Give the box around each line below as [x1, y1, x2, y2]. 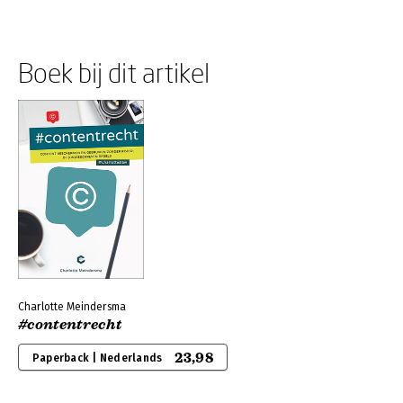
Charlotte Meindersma [18, 300, 126, 313]
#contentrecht [18, 316, 122, 334]
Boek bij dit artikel [18, 57, 210, 88]
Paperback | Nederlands [32, 352, 163, 364]
